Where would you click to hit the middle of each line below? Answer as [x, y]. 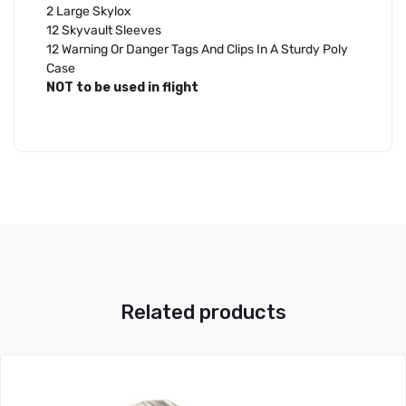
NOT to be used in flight [122, 87]
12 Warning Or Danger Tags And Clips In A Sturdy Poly [197, 49]
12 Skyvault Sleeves [104, 30]
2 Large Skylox [89, 11]
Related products [203, 313]
